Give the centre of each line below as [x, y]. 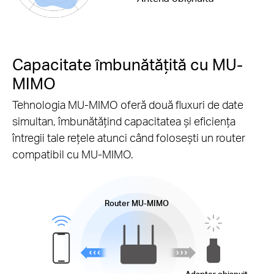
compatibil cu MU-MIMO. [73, 154]
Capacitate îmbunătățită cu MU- [128, 64]
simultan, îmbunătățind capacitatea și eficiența [124, 121]
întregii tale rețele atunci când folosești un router [129, 138]
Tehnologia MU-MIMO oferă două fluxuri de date [128, 105]
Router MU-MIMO [137, 203]
